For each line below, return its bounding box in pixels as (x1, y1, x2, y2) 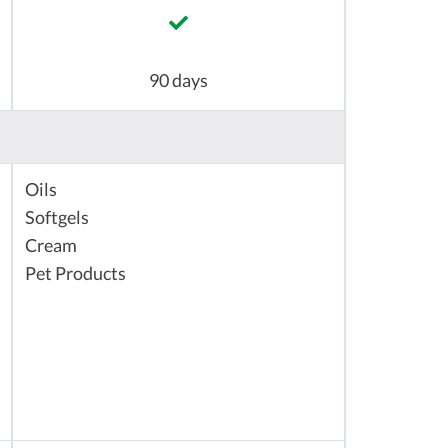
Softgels (25, 207, 89, 229)
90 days (149, 70, 208, 92)
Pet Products (25, 263, 126, 285)
